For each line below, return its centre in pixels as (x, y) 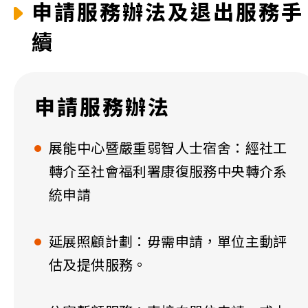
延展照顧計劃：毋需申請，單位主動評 (168, 242)
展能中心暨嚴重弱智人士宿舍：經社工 (168, 149)
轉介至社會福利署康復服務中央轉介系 (168, 172)
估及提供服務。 (98, 266)
